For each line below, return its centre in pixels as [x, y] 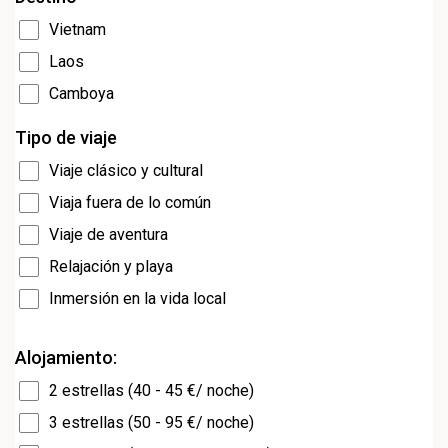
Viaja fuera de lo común [130, 202]
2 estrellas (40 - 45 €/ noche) [151, 390]
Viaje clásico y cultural [126, 170]
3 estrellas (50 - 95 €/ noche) [151, 422]
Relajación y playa [111, 266]
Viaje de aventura [108, 234]
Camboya [81, 93]
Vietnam [77, 29]
